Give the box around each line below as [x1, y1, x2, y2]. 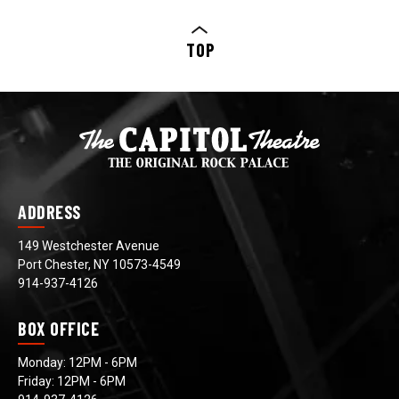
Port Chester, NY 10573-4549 [18, 256, 181, 272]
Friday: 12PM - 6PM [18, 373, 126, 388]
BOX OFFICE [18, 317, 99, 339]
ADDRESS [18, 200, 81, 223]
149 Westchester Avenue [18, 238, 159, 253]
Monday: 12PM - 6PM [18, 354, 137, 370]
